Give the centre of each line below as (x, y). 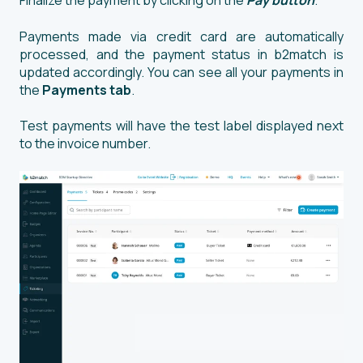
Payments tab (87, 90)
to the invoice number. (86, 144)
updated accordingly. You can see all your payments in (181, 72)
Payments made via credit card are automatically (181, 36)
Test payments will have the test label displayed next (181, 126)
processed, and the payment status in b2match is (181, 54)
